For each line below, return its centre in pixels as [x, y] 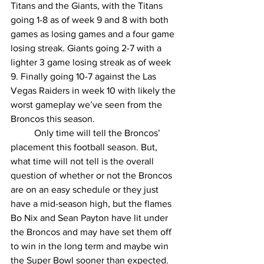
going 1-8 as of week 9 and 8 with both [91, 20]
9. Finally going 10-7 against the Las [85, 77]
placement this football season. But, [85, 147]
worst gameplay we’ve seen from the [88, 105]
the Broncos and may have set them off [92, 232]
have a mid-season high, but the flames [92, 204]
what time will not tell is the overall [83, 161]
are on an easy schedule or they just [86, 190]
